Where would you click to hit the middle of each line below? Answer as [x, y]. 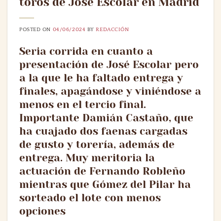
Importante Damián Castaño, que [106, 118]
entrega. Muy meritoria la [87, 158]
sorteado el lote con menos [90, 198]
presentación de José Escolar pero [109, 65]
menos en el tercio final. [83, 105]
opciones [42, 211]
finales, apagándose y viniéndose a [110, 92]
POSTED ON [36, 30]
